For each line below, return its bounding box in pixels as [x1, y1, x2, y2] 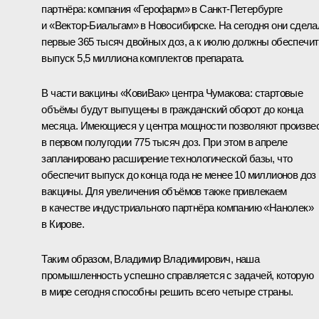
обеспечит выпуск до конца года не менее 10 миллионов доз [41, 168, 316, 181]
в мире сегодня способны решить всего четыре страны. [41, 285, 293, 298]
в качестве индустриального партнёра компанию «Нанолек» [41, 201, 313, 214]
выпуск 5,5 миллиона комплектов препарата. [41, 51, 244, 64]
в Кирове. [41, 217, 84, 230]
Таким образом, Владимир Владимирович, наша [41, 252, 260, 265]
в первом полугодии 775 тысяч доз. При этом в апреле [41, 135, 288, 148]
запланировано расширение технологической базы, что [41, 152, 293, 164]
